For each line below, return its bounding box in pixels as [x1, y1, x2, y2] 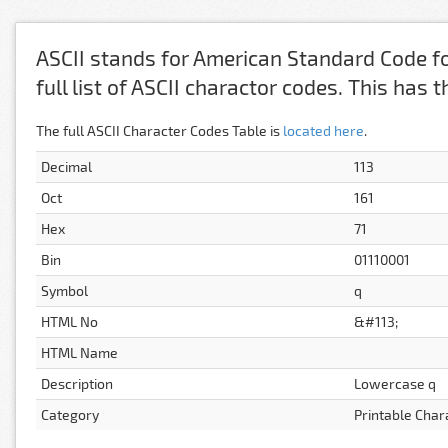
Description [41, 375, 113, 392]
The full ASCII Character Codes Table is [36, 122, 283, 139]
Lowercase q [354, 375, 436, 392]
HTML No [41, 313, 98, 330]
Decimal [41, 158, 92, 175]
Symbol [41, 282, 88, 299]
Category [41, 406, 99, 423]
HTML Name [41, 344, 118, 361]
